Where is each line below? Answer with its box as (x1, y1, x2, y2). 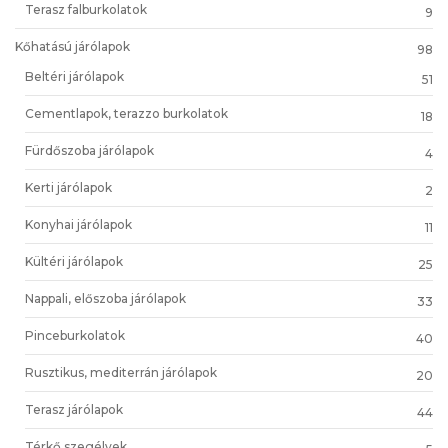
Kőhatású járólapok (15, 38, 130, 54)
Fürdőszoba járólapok (25, 142, 154, 158)
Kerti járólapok (25, 179, 112, 195)
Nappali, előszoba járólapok (25, 290, 186, 306)
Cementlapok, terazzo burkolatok (25, 105, 228, 121)
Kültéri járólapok (25, 253, 123, 269)
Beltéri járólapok (25, 68, 124, 84)
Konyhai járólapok (25, 216, 132, 232)
